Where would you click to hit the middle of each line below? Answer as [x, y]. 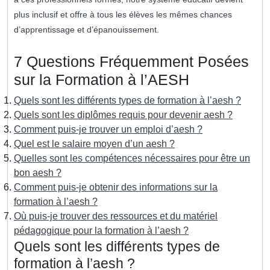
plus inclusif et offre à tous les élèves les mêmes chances [123, 15]
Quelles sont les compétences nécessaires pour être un [132, 159]
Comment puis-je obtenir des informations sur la [116, 187]
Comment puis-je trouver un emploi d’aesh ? [108, 130]
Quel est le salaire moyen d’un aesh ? [94, 144]
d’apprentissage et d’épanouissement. [86, 30]
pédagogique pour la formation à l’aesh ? [101, 231]
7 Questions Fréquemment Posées [131, 62]
